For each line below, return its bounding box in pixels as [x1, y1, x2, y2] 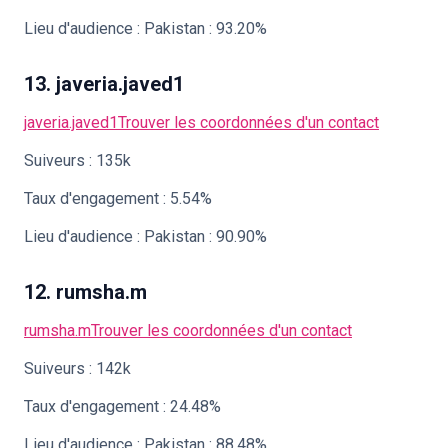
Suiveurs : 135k [24, 151, 131, 170]
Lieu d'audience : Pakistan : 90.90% [24, 227, 267, 246]
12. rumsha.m [24, 280, 147, 304]
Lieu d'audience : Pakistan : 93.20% [24, 19, 267, 38]
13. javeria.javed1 [24, 72, 184, 96]
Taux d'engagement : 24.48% [24, 397, 221, 416]
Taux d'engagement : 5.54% [24, 189, 212, 208]
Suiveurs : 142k [24, 359, 131, 378]
